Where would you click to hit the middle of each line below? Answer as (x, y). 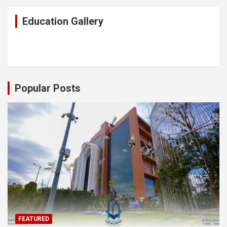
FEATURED (34, 219)
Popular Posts (48, 88)
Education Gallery (63, 21)
